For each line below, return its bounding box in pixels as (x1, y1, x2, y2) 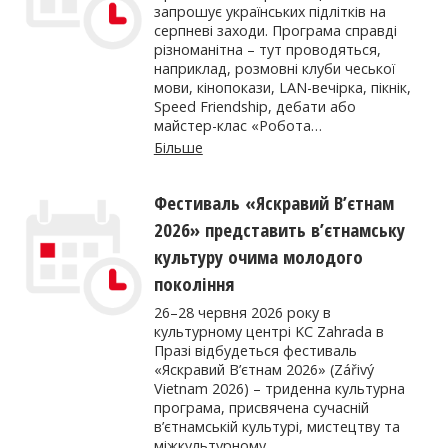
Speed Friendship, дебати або (153, 97, 356, 117)
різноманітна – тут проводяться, (153, 40, 381, 60)
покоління (153, 271, 234, 297)
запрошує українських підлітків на (153, 2, 386, 22)
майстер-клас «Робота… (153, 116, 322, 136)
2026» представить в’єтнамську (153, 217, 405, 243)
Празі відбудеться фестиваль (153, 340, 357, 360)
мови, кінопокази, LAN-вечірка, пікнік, (153, 78, 411, 98)
